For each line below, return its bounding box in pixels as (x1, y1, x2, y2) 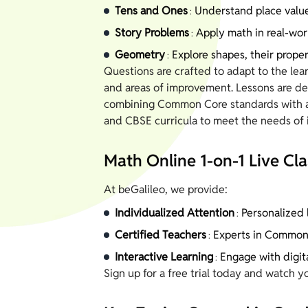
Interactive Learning (115, 249, 213, 264)
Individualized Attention (115, 205, 234, 220)
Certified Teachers (115, 227, 206, 242)
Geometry (115, 47, 165, 62)
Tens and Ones (115, 3, 188, 18)
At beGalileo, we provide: (104, 181, 228, 197)
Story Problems (115, 25, 189, 40)
